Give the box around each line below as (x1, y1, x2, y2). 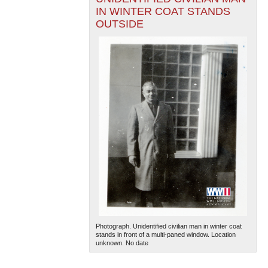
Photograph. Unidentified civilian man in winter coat (95, 223, 242, 230)
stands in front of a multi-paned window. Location (95, 231, 236, 239)
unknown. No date (95, 239, 148, 247)
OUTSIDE (95, 18, 144, 31)
